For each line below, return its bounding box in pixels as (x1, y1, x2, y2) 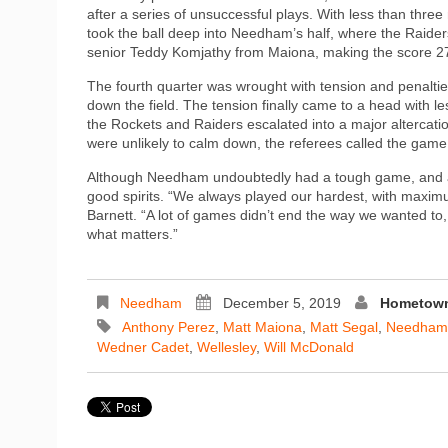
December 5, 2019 (223, 294, 341, 311)
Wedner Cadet (97, 338, 189, 355)
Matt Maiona (223, 318, 302, 335)
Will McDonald (264, 338, 354, 355)
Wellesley (197, 338, 256, 355)
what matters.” (87, 225, 178, 242)
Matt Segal (310, 318, 378, 335)
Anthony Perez (122, 318, 215, 335)
